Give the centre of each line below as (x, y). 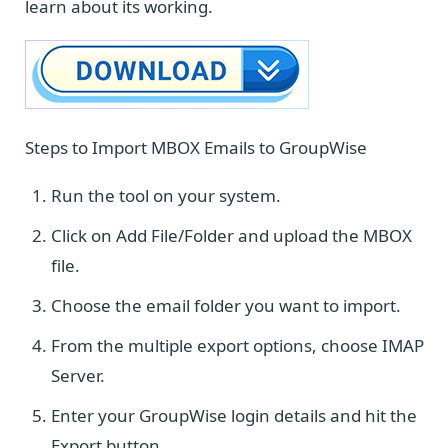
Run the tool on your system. (166, 195)
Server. (78, 375)
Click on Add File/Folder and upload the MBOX (231, 235)
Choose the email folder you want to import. (226, 305)
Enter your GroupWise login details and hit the (234, 415)
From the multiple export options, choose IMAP (237, 345)
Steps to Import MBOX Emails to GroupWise (196, 147)
